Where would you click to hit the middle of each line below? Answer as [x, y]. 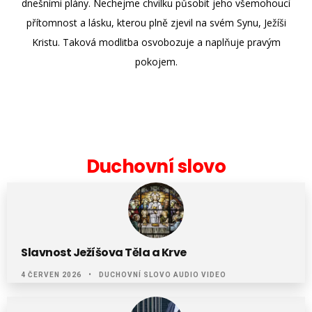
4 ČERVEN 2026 [51, 275]
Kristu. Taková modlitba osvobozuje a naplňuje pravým [156, 42]
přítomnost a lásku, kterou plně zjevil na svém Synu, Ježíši [156, 23]
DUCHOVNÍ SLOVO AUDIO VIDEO [163, 275]
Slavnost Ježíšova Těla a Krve [104, 252]
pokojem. [156, 62]
